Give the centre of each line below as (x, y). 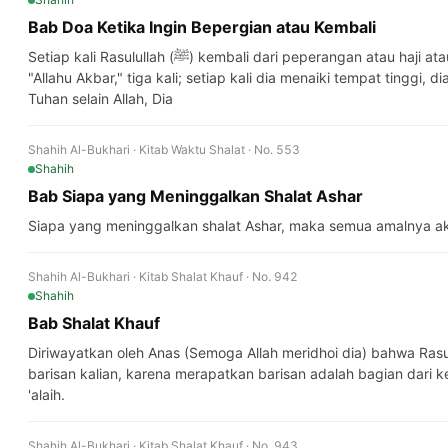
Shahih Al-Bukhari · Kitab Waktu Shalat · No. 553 (164, 149)
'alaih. (46, 394)
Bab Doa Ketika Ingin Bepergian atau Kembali (202, 27)
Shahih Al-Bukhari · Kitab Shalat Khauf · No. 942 (163, 276)
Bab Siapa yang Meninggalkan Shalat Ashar (195, 196)
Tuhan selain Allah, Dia (100, 98)
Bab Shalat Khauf (94, 323)
